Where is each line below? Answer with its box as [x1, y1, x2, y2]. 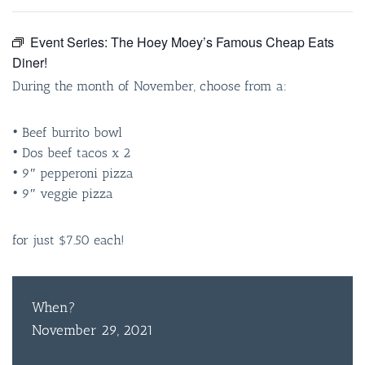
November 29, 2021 [32, 322, 153, 338]
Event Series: [30, 33, 111, 51]
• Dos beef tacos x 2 [12, 145, 130, 161]
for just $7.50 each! [12, 232, 125, 248]
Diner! [12, 53, 47, 72]
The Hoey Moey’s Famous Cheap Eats [111, 33, 334, 51]
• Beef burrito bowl [12, 125, 122, 140]
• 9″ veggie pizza [12, 186, 113, 201]
